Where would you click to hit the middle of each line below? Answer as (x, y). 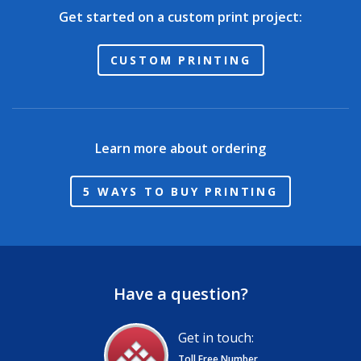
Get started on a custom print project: (180, 17)
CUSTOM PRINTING (180, 60)
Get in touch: (216, 337)
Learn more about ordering (180, 149)
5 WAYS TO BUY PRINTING (180, 192)
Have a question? (180, 294)
